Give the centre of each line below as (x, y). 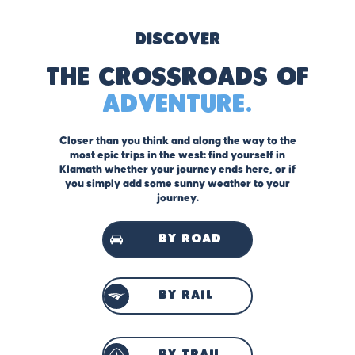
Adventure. (177, 104)
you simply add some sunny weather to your (177, 183)
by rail (186, 296)
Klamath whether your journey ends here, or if (177, 169)
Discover (177, 39)
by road (190, 240)
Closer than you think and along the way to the (177, 141)
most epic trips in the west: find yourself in (177, 155)
